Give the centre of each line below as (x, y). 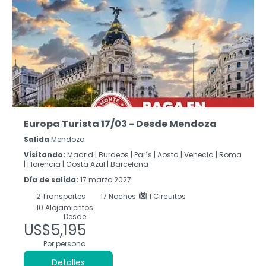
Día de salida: (52, 179)
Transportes (64, 196)
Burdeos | (115, 154)
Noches (122, 196)
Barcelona (129, 164)
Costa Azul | (87, 164)
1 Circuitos (167, 196)
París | (145, 154)
